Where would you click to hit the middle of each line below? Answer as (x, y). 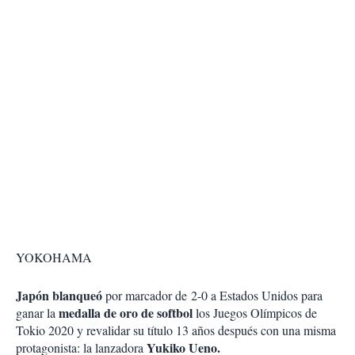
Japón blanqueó (61, 296)
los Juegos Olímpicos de (255, 313)
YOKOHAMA (54, 258)
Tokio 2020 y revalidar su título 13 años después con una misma (176, 330)
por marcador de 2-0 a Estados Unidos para (214, 296)
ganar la (37, 313)
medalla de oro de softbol (126, 313)
